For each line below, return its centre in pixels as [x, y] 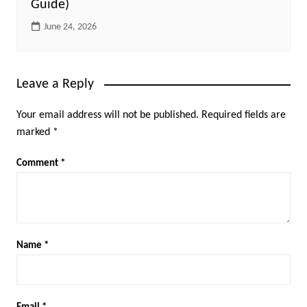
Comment [38, 163]
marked [34, 132]
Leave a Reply [55, 84]
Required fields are [243, 115]
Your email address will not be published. [107, 115]
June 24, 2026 [70, 27]
